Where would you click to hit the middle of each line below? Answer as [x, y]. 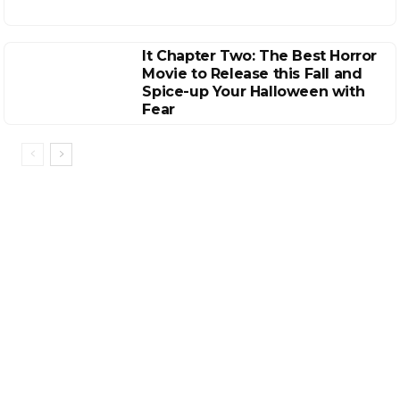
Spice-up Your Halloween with [254, 92]
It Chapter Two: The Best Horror [259, 56]
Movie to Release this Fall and [252, 74]
